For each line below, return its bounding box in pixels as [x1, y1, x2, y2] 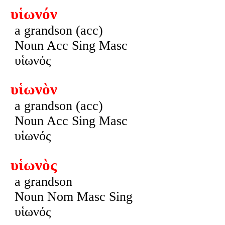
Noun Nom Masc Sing [14, 189, 133, 204]
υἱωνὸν [10, 81, 57, 98]
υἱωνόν [10, 5, 57, 23]
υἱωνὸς [10, 156, 57, 174]
